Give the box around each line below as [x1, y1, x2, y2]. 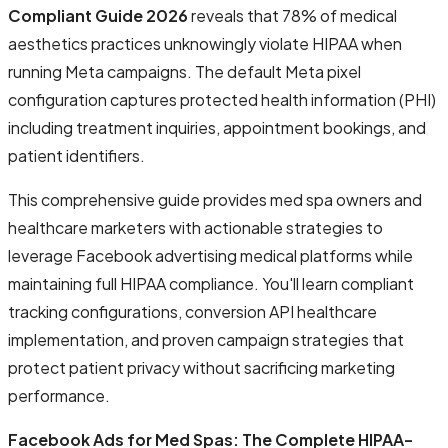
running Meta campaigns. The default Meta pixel [8, 60, 361, 82]
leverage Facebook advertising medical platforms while [8, 244, 413, 266]
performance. [8, 384, 110, 406]
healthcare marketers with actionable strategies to [8, 216, 383, 238]
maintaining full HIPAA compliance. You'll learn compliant [8, 272, 414, 294]
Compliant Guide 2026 [8, 4, 188, 26]
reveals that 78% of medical [188, 4, 397, 26]
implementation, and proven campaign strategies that [8, 328, 404, 350]
